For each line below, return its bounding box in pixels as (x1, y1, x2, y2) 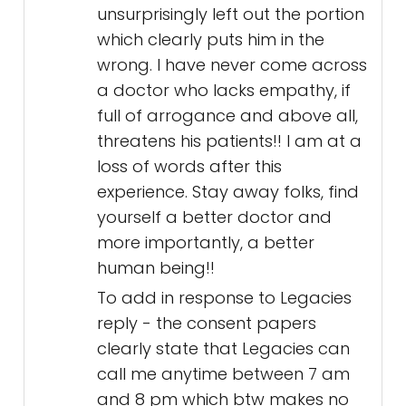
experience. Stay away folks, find (97, 180, 359, 204)
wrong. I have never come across (97, 53, 367, 77)
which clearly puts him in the (97, 28, 324, 52)
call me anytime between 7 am (97, 362, 350, 386)
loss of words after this (97, 155, 282, 179)
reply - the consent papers (97, 312, 316, 335)
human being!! (97, 256, 215, 280)
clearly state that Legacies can (97, 337, 350, 361)
